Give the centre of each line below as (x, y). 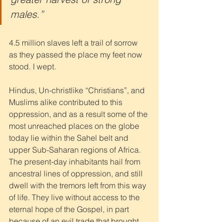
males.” (28, 14)
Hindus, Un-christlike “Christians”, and (78, 90)
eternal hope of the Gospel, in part (70, 209)
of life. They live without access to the (75, 197)
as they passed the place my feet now (77, 54)
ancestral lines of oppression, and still (77, 173)
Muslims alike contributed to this (67, 102)
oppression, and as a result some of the (79, 114)
